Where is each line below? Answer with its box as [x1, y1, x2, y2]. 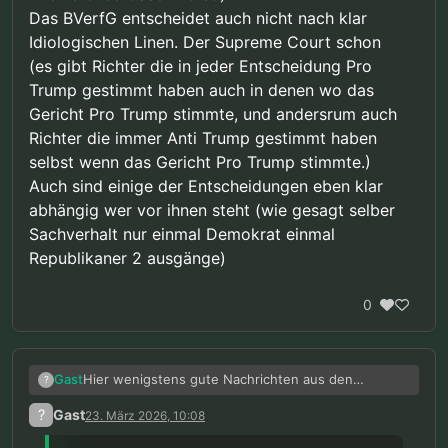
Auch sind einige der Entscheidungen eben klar [29, 176, 383, 197]
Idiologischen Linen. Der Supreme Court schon [29, 32, 381, 53]
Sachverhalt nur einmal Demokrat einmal [29, 224, 335, 245]
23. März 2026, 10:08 [85, 408, 205, 424]
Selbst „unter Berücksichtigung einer [119, 425, 349, 442]
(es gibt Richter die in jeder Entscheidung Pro [29, 56, 372, 77]
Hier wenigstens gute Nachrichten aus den [83, 371, 353, 388]
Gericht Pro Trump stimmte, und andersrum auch [29, 104, 397, 125]
